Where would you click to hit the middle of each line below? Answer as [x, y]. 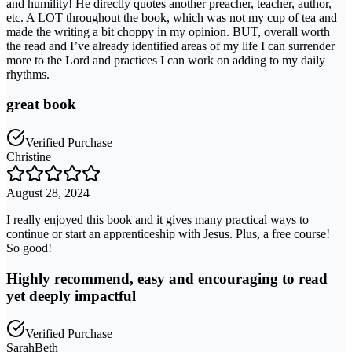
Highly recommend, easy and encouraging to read [167, 278]
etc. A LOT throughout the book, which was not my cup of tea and [172, 17]
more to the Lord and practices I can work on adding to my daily [166, 60]
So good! [29, 248]
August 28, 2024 [48, 193]
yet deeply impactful [71, 295]
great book [41, 104]
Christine [29, 157]
